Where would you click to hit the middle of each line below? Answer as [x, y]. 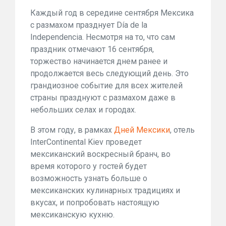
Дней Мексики [142, 130]
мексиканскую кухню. [72, 215]
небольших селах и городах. [83, 110]
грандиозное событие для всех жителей [106, 86]
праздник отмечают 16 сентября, [92, 49]
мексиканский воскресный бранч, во [100, 154]
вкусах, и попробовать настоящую [95, 203]
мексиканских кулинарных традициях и [105, 190]
